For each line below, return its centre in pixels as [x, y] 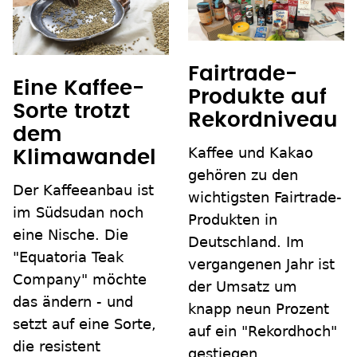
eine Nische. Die [71, 235]
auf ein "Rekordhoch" [263, 331]
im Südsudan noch [78, 213]
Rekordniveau [263, 121]
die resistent [57, 347]
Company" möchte [80, 280]
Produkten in [233, 220]
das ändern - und [73, 302]
